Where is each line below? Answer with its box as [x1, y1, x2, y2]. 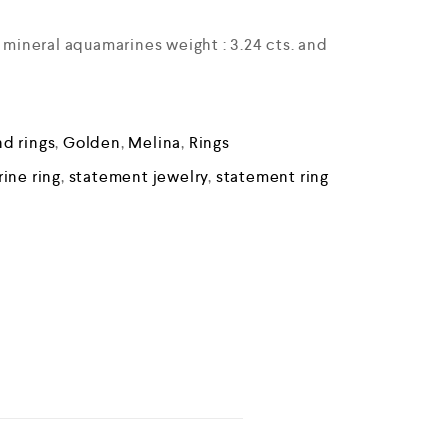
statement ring [215, 165, 330, 187]
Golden [63, 131, 121, 153]
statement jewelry [68, 165, 209, 187]
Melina [128, 131, 182, 153]
